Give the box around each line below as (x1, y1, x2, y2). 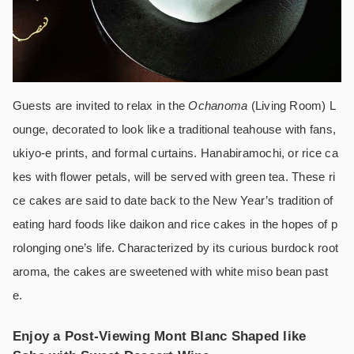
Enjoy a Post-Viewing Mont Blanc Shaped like (13, 329, 307, 345)
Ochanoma (188, 99, 248, 113)
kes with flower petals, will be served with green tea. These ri (13, 170, 336, 184)
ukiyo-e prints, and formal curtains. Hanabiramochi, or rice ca (13, 146, 338, 160)
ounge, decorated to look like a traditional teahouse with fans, (13, 122, 337, 137)
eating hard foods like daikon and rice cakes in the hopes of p (13, 217, 337, 232)
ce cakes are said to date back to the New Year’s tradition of (13, 194, 333, 208)
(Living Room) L (247, 99, 337, 113)
